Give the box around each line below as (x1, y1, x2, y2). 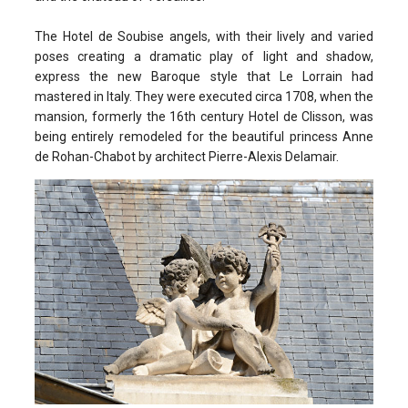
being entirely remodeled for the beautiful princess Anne (35, 129, 373, 145)
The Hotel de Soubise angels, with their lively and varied (35, 29, 373, 45)
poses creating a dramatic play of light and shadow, (35, 49, 373, 65)
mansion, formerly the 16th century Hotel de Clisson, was (35, 109, 373, 125)
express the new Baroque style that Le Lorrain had (35, 69, 373, 85)
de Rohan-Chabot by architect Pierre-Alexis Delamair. (35, 149, 339, 165)
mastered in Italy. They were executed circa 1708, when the (35, 89, 373, 105)
